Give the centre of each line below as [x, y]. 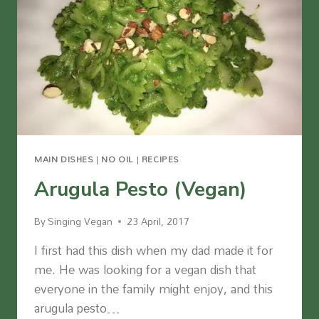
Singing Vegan [80, 221]
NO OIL [117, 159]
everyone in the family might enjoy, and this [153, 289]
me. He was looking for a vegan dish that [145, 270]
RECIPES [160, 159]
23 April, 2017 [158, 221]
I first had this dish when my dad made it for [153, 251]
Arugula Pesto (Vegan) [140, 189]
